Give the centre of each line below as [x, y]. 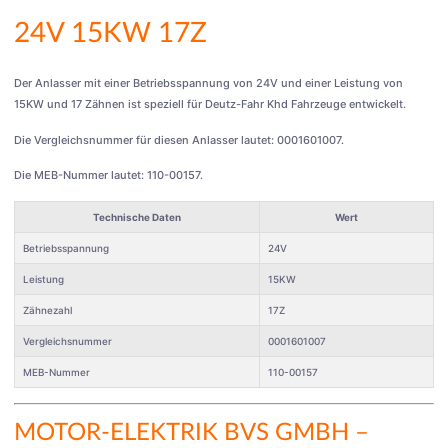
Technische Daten [137, 216]
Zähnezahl [47, 309]
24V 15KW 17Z [110, 33]
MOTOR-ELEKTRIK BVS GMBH [181, 432]
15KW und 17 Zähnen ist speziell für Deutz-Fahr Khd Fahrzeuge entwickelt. [210, 104]
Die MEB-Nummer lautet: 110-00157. [108, 175]
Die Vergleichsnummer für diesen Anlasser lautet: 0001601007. [179, 139]
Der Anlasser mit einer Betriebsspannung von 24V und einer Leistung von [208, 83]
